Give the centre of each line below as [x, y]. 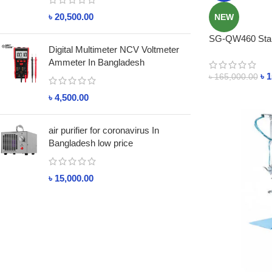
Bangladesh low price [91, 143]
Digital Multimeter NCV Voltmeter [114, 49]
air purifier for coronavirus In [104, 130]
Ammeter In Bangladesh [97, 62]
